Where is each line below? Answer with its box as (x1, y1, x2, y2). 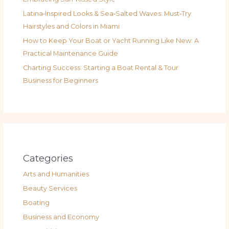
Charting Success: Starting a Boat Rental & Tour (23, 64, 179, 72)
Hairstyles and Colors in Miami (23, 22, 120, 30)
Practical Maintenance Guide (23, 50, 119, 58)
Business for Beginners (23, 77, 99, 85)
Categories (23, 152, 74, 164)
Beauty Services (23, 184, 78, 192)
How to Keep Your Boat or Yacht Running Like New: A (23, 37, 199, 45)
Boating (23, 198, 50, 207)
